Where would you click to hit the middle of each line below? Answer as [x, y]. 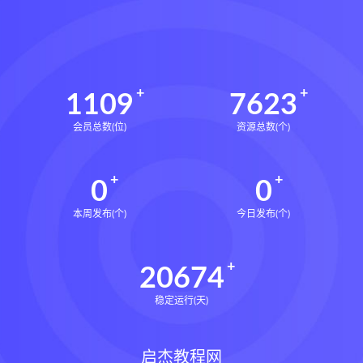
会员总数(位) [99, 127]
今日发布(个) [264, 214]
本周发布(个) [99, 214]
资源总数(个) [264, 127]
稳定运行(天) [181, 300]
